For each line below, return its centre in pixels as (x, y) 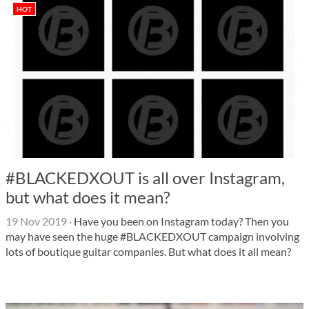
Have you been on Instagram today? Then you (180, 221)
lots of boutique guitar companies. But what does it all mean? (148, 251)
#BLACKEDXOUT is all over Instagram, (145, 178)
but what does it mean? (88, 197)
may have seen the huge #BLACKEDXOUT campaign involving (152, 236)
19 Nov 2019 (36, 221)
